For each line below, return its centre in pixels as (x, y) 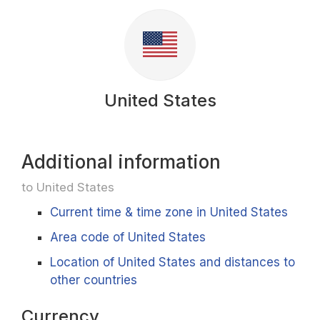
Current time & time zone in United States (169, 212)
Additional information (121, 162)
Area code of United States (128, 237)
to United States (68, 187)
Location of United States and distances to (172, 262)
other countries (94, 280)
